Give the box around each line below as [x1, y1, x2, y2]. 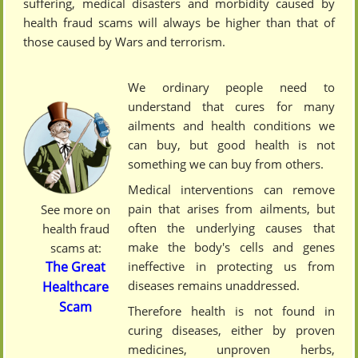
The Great [46, 258, 106, 276]
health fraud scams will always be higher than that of [23, 14, 335, 31]
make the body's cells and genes [128, 239, 335, 256]
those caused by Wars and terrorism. [23, 34, 226, 50]
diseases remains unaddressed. [128, 277, 300, 294]
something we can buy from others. [128, 156, 324, 173]
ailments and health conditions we [128, 117, 335, 134]
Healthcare [42, 278, 109, 296]
